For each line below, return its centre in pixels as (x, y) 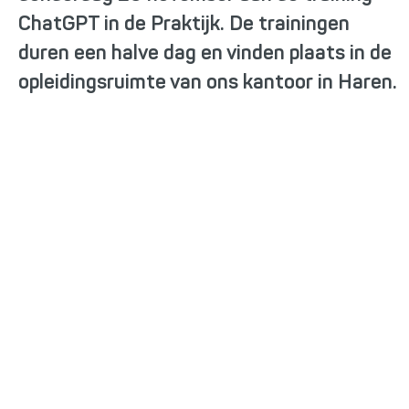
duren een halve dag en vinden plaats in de (205, 54)
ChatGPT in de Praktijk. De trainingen (184, 25)
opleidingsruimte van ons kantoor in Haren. (208, 83)
